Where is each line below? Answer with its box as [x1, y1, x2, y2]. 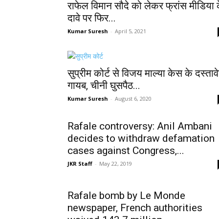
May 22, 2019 [99, 160, 132, 167]
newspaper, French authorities [67, 202, 202, 214]
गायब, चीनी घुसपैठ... [67, 80, 140, 91]
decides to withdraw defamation [67, 132, 215, 144]
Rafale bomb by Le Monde [67, 190, 185, 201]
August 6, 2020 [115, 95, 152, 102]
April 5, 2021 [115, 27, 146, 35]
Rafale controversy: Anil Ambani [67, 120, 212, 132]
